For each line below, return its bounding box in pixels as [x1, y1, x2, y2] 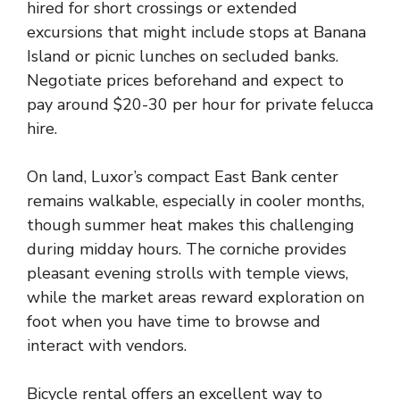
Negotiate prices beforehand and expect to [27, 70, 344, 91]
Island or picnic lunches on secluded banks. [27, 46, 338, 67]
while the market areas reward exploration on [27, 287, 364, 308]
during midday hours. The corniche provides [27, 238, 346, 260]
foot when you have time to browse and [27, 311, 321, 332]
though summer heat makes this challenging [27, 214, 354, 236]
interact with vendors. [27, 335, 187, 356]
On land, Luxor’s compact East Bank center [27, 166, 338, 187]
